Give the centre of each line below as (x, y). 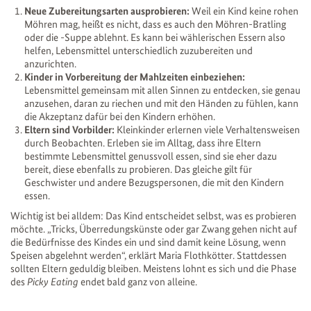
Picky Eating (53, 281)
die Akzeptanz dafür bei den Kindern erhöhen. (120, 116)
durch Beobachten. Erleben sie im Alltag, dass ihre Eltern (143, 143)
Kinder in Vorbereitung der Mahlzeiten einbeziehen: (135, 77)
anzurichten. (51, 64)
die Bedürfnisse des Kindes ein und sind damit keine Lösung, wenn (148, 242)
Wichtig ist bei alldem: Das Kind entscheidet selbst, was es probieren (153, 216)
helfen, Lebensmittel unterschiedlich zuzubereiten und (138, 50)
